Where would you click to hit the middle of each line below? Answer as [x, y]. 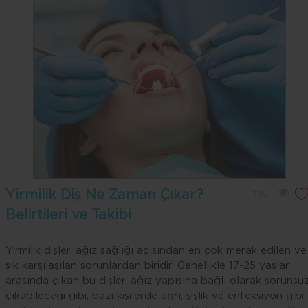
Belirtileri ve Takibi [68, 215]
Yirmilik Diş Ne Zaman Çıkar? [104, 195]
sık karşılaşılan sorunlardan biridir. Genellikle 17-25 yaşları [149, 265]
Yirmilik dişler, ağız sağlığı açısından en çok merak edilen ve [156, 250]
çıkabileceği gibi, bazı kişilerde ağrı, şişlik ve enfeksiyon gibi [155, 296]
